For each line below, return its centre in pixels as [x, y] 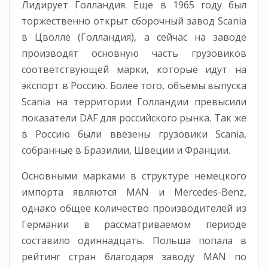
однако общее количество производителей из [134, 208]
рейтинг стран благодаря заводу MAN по [134, 257]
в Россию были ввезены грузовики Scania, [134, 134]
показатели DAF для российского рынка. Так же [134, 118]
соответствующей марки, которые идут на [134, 70]
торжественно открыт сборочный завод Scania [134, 21]
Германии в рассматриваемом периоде [134, 225]
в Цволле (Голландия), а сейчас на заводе [134, 37]
